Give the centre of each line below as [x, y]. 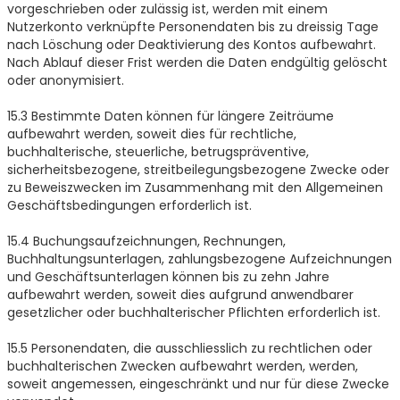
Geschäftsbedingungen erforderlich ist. [129, 205]
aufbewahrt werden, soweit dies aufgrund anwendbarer [180, 294]
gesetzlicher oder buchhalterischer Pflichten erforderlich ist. [193, 312]
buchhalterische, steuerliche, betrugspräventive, [158, 151]
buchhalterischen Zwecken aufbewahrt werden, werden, [182, 366]
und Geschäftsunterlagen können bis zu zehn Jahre [168, 276]
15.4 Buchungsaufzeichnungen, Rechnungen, [146, 241]
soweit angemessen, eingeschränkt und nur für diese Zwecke [198, 383]
